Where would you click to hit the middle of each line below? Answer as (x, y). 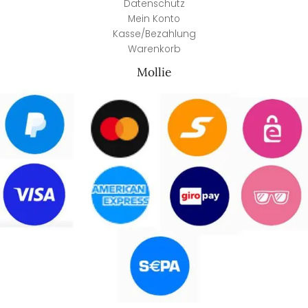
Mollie (154, 72)
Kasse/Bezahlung (154, 34)
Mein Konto (154, 19)
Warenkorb (154, 49)
